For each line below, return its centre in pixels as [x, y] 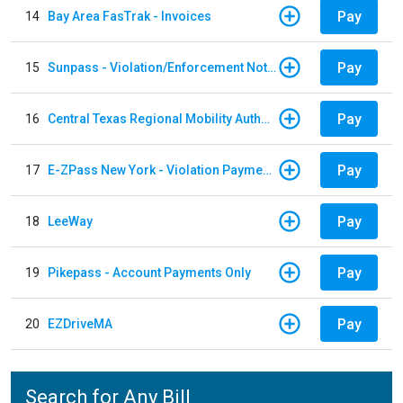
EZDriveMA [80, 323]
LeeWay [70, 221]
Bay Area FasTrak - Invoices [130, 16]
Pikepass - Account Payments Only [149, 272]
